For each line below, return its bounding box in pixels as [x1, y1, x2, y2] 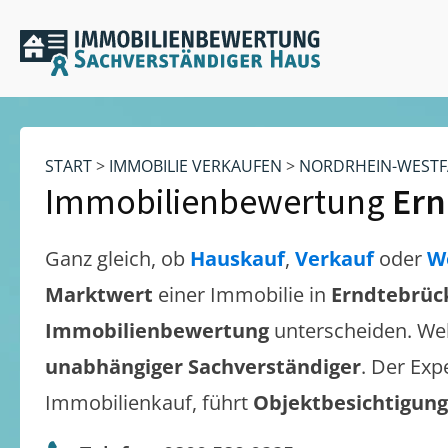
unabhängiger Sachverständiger [45, 353, 361, 380]
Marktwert [45, 281, 158, 308]
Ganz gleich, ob [45, 245, 190, 272]
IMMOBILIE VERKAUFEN [109, 155, 282, 177]
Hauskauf [190, 245, 285, 272]
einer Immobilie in [158, 281, 331, 308]
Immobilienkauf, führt [45, 389, 253, 416]
